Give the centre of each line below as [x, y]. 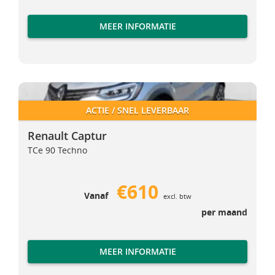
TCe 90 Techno [57, 150]
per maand [224, 212]
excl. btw [177, 196]
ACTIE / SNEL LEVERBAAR [137, 110]
